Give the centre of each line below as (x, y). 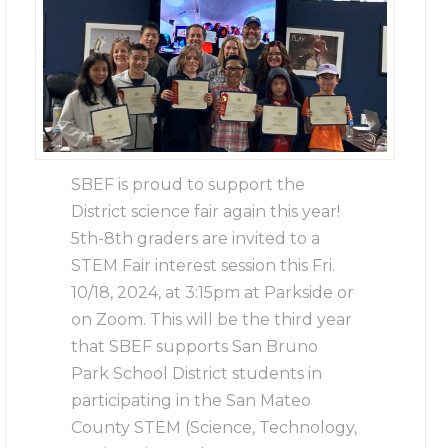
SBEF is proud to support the (188, 184)
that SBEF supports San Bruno (195, 346)
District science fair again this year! (206, 211)
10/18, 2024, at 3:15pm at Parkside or (213, 292)
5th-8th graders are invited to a (196, 238)
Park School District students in (197, 373)
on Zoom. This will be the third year (212, 319)
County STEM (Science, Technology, (214, 427)
